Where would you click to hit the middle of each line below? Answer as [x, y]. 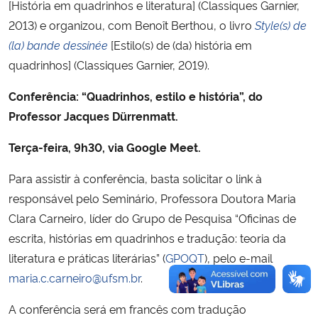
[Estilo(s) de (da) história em [180, 44]
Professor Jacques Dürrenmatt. [93, 115]
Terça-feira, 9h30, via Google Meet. [105, 147]
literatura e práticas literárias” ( [87, 257]
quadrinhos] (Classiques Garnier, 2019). [109, 64]
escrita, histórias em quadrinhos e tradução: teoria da [147, 237]
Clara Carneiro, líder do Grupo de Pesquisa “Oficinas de [152, 218]
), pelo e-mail [238, 257]
